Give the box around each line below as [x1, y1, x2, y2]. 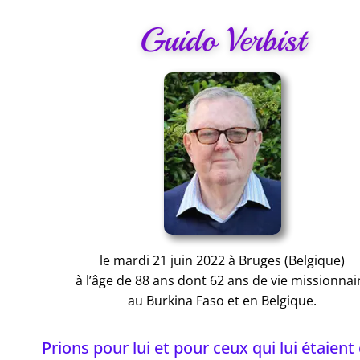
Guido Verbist [139, 18, 305, 60]
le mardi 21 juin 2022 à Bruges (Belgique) [100, 251, 345, 269]
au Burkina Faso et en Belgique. [128, 291, 317, 309]
